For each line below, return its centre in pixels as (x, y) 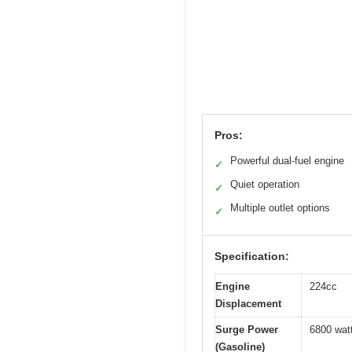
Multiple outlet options (280, 207)
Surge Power (247, 329)
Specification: (252, 256)
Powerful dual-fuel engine (287, 160)
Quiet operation (265, 184)
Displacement (248, 303)
